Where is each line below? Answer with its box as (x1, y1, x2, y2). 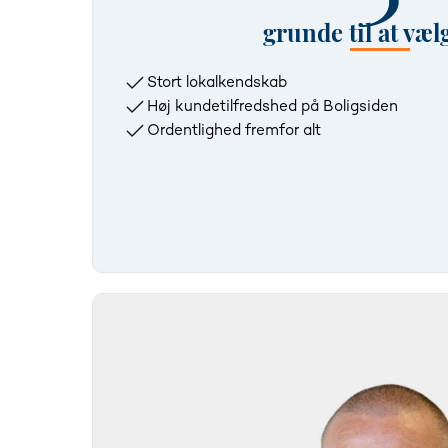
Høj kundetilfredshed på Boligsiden (147, 98, 398, 116)
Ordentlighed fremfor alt (147, 122, 321, 140)
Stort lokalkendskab (147, 74, 287, 92)
